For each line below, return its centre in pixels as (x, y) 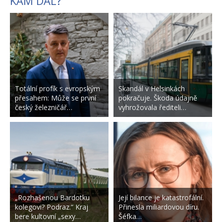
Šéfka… (130, 216)
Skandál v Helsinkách (151, 88)
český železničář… (44, 107)
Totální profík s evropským (57, 88)
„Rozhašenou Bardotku (52, 197)
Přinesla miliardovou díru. (159, 207)
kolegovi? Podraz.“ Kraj (52, 207)
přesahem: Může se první (55, 98)
